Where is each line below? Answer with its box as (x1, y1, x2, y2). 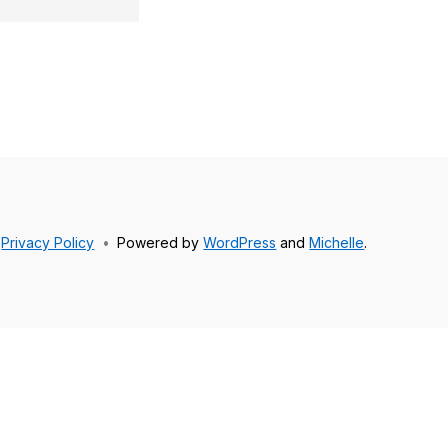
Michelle (309, 233, 365, 251)
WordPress (203, 233, 277, 251)
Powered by (113, 233, 204, 251)
